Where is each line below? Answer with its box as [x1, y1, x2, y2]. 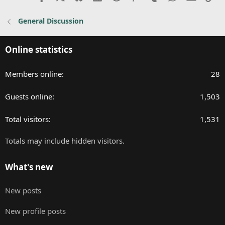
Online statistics [5, 44, 72, 56]
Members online [5, 69, 62, 79]
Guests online [5, 91, 52, 102]
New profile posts [5, 206, 66, 216]
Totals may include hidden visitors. [5, 136, 125, 146]
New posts [5, 185, 41, 196]
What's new [5, 161, 53, 173]
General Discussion [18, 16, 84, 26]
